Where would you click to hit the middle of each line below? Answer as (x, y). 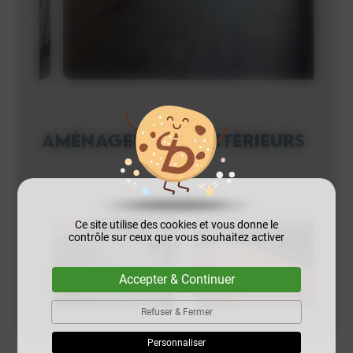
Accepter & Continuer (176, 279)
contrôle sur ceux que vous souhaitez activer (176, 237)
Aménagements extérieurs (173, 141)
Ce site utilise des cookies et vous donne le (176, 225)
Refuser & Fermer (176, 312)
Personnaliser (176, 343)
